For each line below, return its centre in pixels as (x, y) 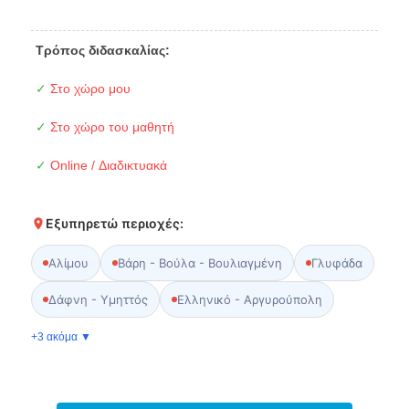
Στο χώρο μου (88, 88)
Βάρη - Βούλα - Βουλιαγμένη (199, 262)
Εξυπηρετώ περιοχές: (114, 223)
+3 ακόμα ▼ (61, 336)
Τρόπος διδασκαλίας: (102, 50)
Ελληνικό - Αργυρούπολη (249, 299)
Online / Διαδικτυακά (106, 165)
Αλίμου (68, 262)
